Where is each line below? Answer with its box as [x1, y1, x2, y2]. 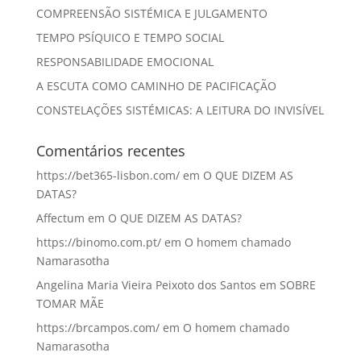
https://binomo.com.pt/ [35, 234, 161, 250]
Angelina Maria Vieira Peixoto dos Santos [35, 276, 256, 293]
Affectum [35, 210, 85, 226]
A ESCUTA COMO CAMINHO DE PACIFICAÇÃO [35, 77, 276, 93]
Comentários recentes [35, 140, 185, 160]
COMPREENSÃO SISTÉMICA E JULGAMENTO [35, 5, 268, 21]
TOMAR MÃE [35, 295, 104, 311]
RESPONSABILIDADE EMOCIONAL [35, 53, 214, 69]
